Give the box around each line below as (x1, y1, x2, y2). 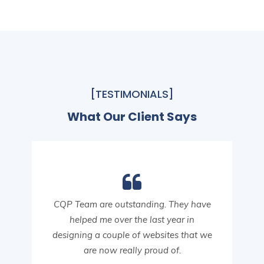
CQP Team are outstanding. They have (53, 198, 211, 210)
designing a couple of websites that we (52, 229, 212, 240)
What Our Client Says (67, 108, 197, 125)
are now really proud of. (83, 244, 181, 256)
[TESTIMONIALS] (90, 86, 174, 101)
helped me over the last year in (70, 213, 194, 225)
